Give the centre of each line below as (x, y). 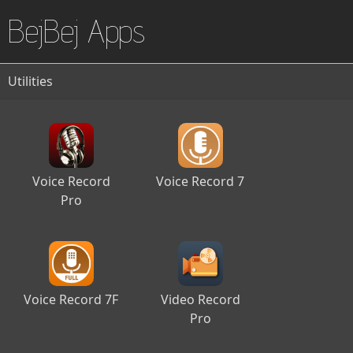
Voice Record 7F (71, 299)
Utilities (30, 81)
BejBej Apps (76, 31)
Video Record (200, 299)
